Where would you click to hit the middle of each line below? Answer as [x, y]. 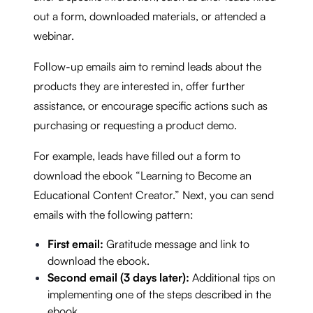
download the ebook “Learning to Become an [143, 175]
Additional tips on [232, 277]
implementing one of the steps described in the [159, 294]
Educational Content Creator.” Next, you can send [154, 195]
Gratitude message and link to [176, 243]
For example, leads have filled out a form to [137, 155]
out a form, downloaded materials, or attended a [150, 16]
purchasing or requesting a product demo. [135, 125]
